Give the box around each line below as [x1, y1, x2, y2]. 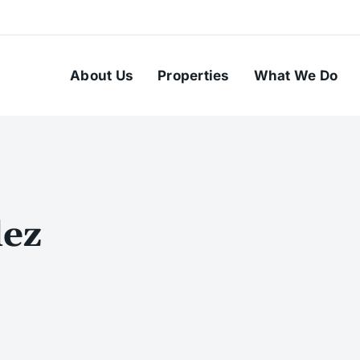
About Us [70, 67, 134, 84]
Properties [157, 67, 230, 84]
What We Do [253, 67, 338, 84]
